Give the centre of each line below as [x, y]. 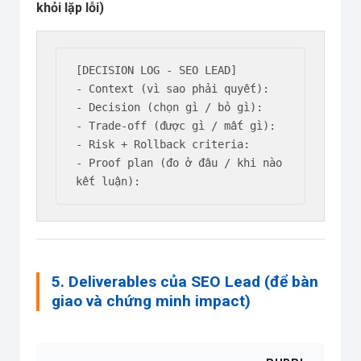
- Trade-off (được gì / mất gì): [176, 125]
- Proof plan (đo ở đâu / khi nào [179, 162]
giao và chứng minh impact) [151, 301]
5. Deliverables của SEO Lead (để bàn [185, 281]
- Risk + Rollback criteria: [163, 144]
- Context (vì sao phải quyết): [173, 88]
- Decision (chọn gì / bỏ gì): [170, 107]
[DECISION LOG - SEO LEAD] [157, 70]
